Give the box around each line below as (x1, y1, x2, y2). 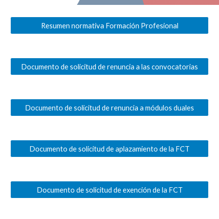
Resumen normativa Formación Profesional (41, 21, 178, 30)
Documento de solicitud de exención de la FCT (36, 185, 183, 194)
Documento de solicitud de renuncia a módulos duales (25, 103, 194, 112)
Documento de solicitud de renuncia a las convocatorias (21, 62, 198, 71)
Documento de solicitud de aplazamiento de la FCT (29, 144, 190, 153)
